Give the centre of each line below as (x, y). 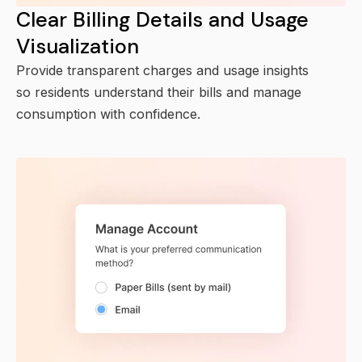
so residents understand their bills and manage (159, 92)
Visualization (78, 46)
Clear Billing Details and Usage (162, 19)
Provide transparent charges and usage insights (162, 70)
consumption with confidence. (108, 114)
